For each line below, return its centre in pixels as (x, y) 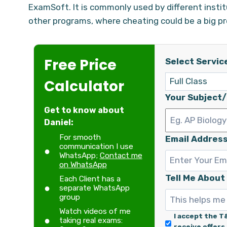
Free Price (80, 65)
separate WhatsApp (94, 188)
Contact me (121, 155)
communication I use (96, 146)
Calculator (84, 86)
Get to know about (84, 110)
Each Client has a (90, 179)
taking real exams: (91, 220)
